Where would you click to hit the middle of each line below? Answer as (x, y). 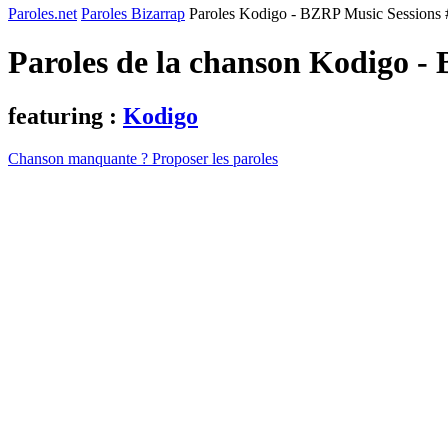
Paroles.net (42, 13)
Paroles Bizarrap (133, 13)
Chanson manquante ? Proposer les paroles (143, 158)
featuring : (65, 115)
